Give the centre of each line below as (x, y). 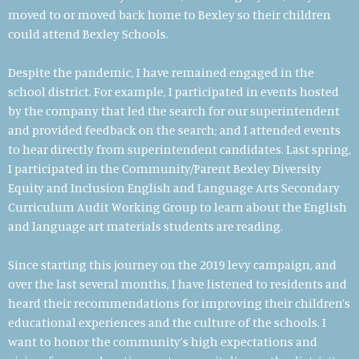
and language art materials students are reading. (145, 226)
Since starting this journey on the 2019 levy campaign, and (172, 264)
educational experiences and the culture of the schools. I (167, 322)
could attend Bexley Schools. (89, 33)
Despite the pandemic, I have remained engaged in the (161, 72)
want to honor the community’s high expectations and (163, 341)
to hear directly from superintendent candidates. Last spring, (179, 149)
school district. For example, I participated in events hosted (173, 91)
